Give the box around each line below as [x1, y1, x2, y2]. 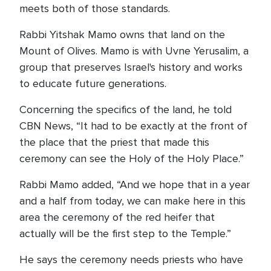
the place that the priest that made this [19, 135, 209, 149]
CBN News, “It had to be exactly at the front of [19, 119, 247, 132]
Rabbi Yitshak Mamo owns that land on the [19, 27, 225, 41]
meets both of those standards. [19, 1, 178, 15]
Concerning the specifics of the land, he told [19, 102, 232, 116]
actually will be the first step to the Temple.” [19, 226, 239, 240]
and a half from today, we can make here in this [19, 194, 246, 207]
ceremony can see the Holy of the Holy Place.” [19, 151, 249, 165]
